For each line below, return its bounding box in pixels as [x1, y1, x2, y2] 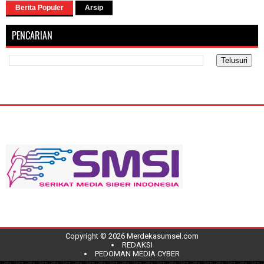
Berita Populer [15, 4, 64, 12]
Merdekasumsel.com [127, 232, 199, 241]
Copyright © [65, 232, 108, 241]
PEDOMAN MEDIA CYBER [95, 249, 180, 259]
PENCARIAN [12, 28, 52, 43]
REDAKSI [122, 240, 153, 250]
